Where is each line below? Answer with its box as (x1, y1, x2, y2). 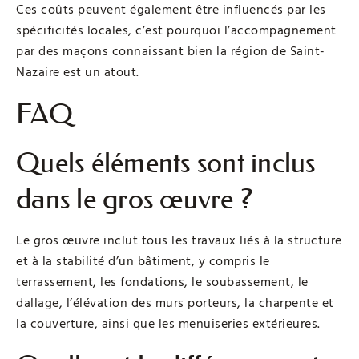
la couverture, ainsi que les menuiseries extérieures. (16, 314, 321, 333)
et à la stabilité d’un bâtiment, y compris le (16, 252, 270, 270)
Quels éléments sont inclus (16, 146, 316, 179)
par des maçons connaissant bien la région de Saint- (16, 42, 325, 60)
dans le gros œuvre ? (16, 182, 253, 216)
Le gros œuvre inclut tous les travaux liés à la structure (16, 231, 342, 249)
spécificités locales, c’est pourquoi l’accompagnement (16, 21, 337, 39)
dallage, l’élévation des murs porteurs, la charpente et (16, 293, 334, 312)
